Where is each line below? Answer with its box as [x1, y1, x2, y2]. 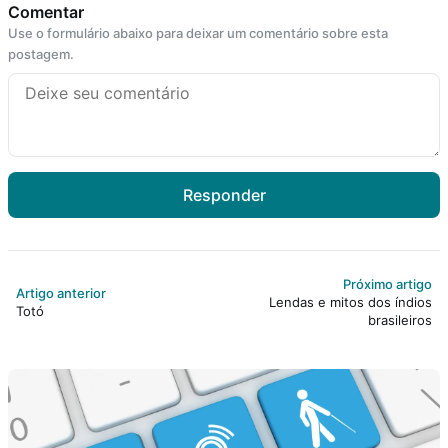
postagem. [8, 45, 74, 62]
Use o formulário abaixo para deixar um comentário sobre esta [8, 24, 388, 41]
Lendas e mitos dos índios [269, 293, 432, 310]
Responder [182, 184, 266, 205]
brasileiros [368, 311, 432, 328]
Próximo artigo [343, 275, 432, 292]
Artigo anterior [16, 284, 106, 301]
